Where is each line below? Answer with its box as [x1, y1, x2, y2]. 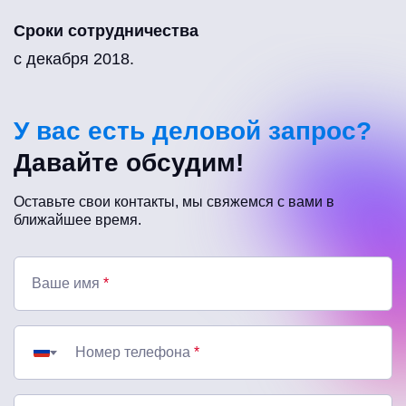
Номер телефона [75, 344, 194, 361]
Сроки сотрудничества [14, 22, 198, 41]
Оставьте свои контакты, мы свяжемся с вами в [14, 194, 334, 210]
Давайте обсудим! [14, 149, 244, 178]
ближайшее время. [14, 212, 141, 228]
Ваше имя [32, 275, 103, 292]
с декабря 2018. [14, 50, 134, 69]
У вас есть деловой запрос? [14, 117, 372, 146]
